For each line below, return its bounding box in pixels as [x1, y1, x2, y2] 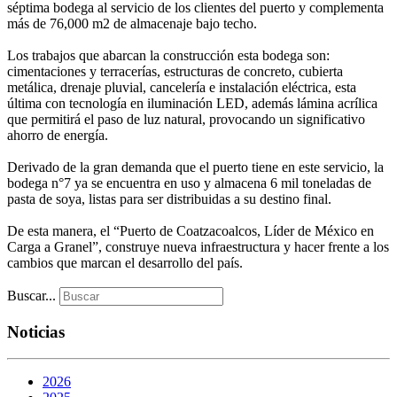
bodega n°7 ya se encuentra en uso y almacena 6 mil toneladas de [7, 175, 371, 191]
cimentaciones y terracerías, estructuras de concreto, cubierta [7, 64, 343, 79]
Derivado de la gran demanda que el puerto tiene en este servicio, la [7, 160, 384, 175]
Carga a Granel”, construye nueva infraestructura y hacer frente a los [7, 239, 389, 254]
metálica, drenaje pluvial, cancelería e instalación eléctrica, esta [7, 80, 356, 95]
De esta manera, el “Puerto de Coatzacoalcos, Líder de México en [7, 223, 374, 238]
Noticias [7, 322, 65, 341]
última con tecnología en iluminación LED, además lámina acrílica [7, 96, 378, 111]
